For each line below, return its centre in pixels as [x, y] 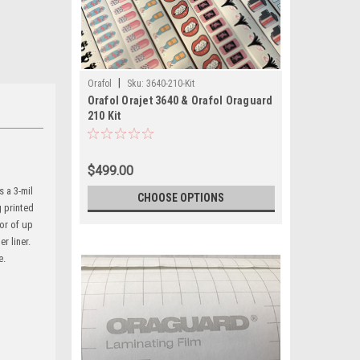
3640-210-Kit [170, 84]
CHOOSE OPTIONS [181, 198]
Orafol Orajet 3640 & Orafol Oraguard [180, 100]
